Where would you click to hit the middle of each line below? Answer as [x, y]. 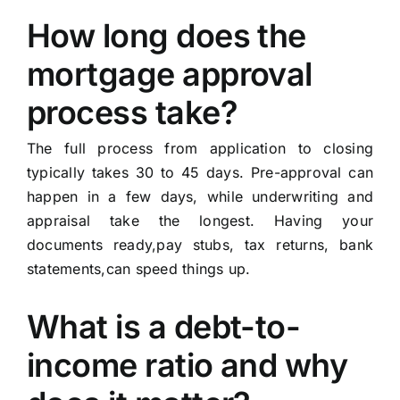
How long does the [166, 36]
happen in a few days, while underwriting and [200, 197]
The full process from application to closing [200, 149]
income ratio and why [187, 366]
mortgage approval [169, 75]
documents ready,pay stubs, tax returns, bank [200, 245]
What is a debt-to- [163, 327]
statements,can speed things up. [138, 269]
